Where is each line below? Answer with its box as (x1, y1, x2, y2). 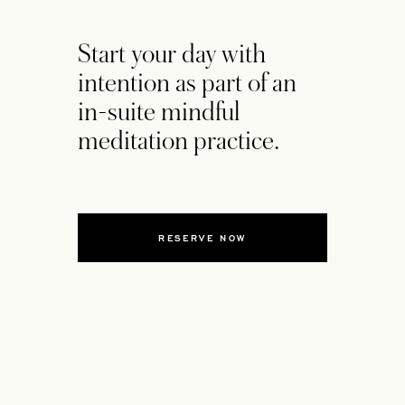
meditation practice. (78, 127, 279, 155)
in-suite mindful (78, 98, 240, 127)
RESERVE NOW (158, 231, 247, 244)
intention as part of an (78, 69, 297, 98)
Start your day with (78, 40, 266, 69)
